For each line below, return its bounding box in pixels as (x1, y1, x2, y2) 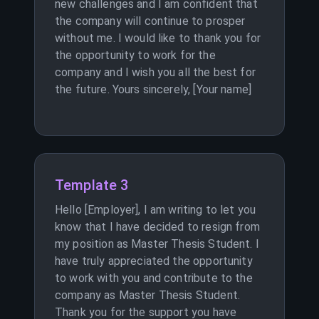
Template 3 (55, 177, 129, 194)
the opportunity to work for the (55, 48, 216, 62)
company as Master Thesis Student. (55, 288, 240, 302)
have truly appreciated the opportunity (55, 254, 253, 268)
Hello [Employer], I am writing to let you (55, 203, 256, 216)
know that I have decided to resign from (55, 220, 260, 234)
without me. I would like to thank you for (55, 31, 261, 45)
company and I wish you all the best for (55, 66, 256, 79)
